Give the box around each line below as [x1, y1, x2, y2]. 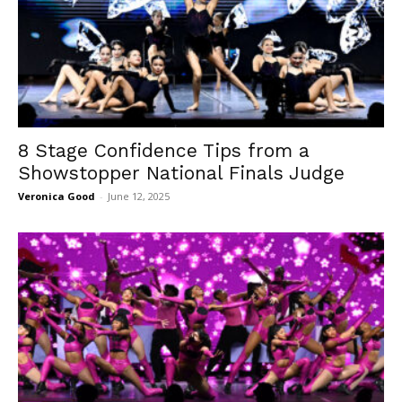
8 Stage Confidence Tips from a [18, 138, 310, 162]
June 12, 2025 [108, 188, 170, 203]
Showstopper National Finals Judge [18, 161, 345, 184]
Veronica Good [18, 188, 95, 203]
